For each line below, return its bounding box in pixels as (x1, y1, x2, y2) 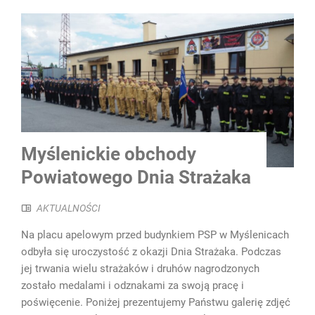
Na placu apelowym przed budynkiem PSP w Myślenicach (21, 229, 289, 242)
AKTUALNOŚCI (37, 202, 101, 214)
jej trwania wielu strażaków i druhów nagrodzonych (21, 262, 259, 276)
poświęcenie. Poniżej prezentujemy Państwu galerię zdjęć (21, 296, 290, 309)
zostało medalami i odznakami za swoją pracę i (21, 279, 244, 292)
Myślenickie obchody (21, 143, 196, 165)
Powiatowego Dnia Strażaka (21, 167, 251, 188)
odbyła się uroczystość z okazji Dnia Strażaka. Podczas (21, 245, 281, 259)
